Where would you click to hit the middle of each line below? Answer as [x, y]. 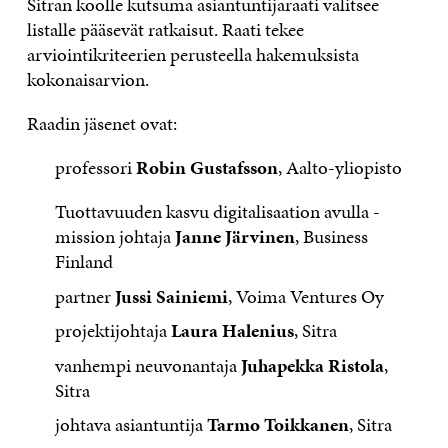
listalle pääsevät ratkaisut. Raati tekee [165, 29]
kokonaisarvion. [91, 79]
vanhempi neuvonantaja [148, 365]
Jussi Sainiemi [172, 296]
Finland [86, 261]
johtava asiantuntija [131, 424]
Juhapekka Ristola [313, 365]
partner [85, 296]
